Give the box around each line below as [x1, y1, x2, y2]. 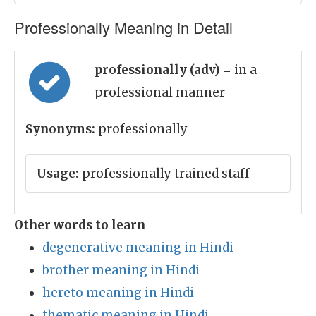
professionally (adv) [95, 62, 223, 78]
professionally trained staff [79, 166, 250, 181]
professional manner [95, 85, 225, 100]
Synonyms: [25, 121, 95, 137]
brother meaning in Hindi [42, 262, 200, 278]
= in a [223, 62, 257, 78]
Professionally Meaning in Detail [14, 16, 233, 38]
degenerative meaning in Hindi [42, 240, 233, 255]
